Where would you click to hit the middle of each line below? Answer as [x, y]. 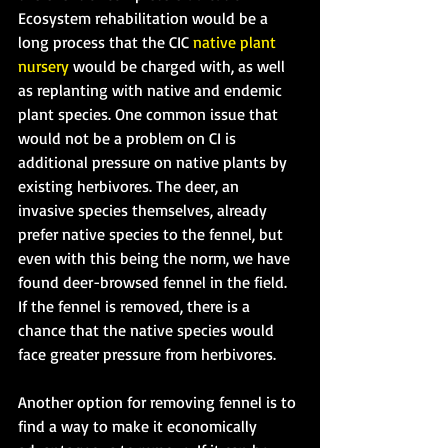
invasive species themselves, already [144, 209]
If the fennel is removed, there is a [136, 305]
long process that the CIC [105, 41]
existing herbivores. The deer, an [130, 185]
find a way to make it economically [139, 425]
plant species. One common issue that [150, 113]
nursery [43, 65]
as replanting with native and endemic [152, 89]
